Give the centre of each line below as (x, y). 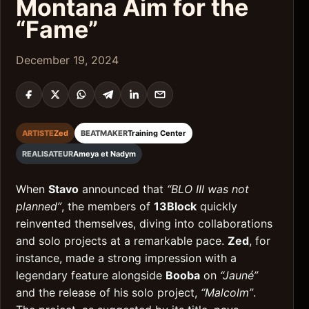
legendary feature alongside (91, 276)
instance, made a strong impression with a (126, 258)
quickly (217, 207)
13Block (175, 207)
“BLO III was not (208, 189)
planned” (39, 207)
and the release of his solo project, (108, 293)
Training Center (157, 133)
